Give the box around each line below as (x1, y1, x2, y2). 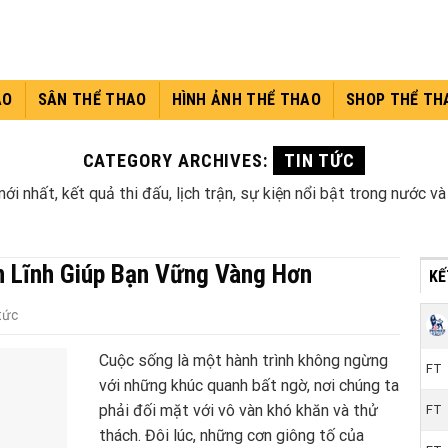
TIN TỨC (284, 150, 355, 171)
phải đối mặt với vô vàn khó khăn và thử (99, 400, 378, 420)
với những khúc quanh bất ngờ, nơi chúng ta (99, 375, 399, 395)
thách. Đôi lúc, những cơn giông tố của (99, 425, 364, 445)
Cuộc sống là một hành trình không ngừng (99, 350, 388, 370)
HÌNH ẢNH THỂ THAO (171, 90, 321, 109)
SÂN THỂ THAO (37, 90, 147, 109)
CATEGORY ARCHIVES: (82, 150, 274, 171)
